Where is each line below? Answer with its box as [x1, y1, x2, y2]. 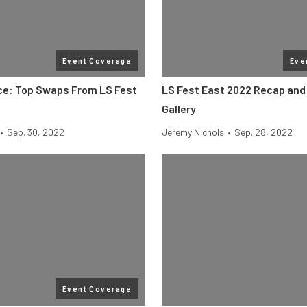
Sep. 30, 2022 [7, 126, 64, 138]
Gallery [162, 102, 196, 115]
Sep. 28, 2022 [234, 126, 293, 138]
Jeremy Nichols [162, 126, 224, 138]
